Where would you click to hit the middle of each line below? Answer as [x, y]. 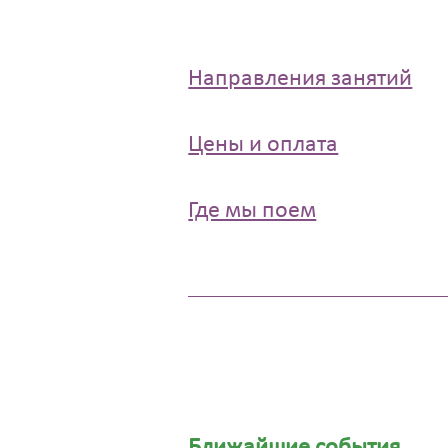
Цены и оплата [263, 145]
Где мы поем [252, 211]
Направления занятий [300, 78]
